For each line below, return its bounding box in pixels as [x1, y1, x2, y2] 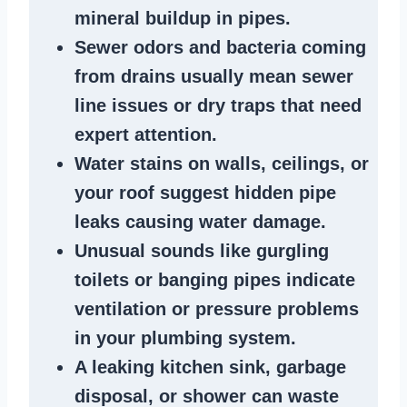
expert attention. [74, 124, 217, 144]
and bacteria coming [184, 36, 366, 57]
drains [121, 65, 175, 86]
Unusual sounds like [74, 240, 256, 261]
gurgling [256, 240, 329, 261]
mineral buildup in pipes [74, 7, 285, 28]
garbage [276, 356, 346, 377]
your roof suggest [74, 182, 234, 203]
